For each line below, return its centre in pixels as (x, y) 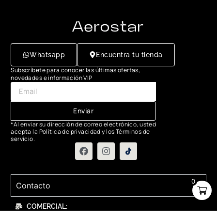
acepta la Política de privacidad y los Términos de (80, 131)
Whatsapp (47, 54)
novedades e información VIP (52, 77)
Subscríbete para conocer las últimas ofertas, (76, 70)
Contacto (33, 185)
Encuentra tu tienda (129, 54)
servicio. (23, 139)
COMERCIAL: (47, 206)
